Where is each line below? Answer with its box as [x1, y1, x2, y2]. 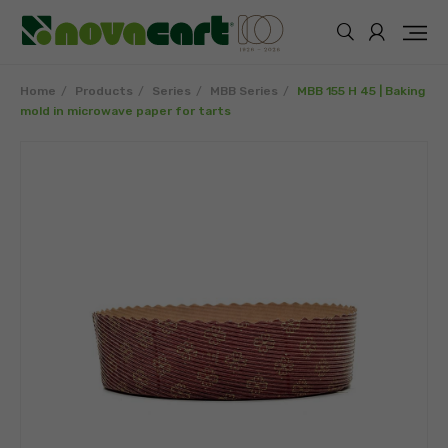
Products [75, 84, 133, 98]
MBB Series [210, 84, 278, 98]
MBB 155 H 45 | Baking [297, 84, 425, 98]
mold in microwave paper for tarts [20, 104, 231, 118]
